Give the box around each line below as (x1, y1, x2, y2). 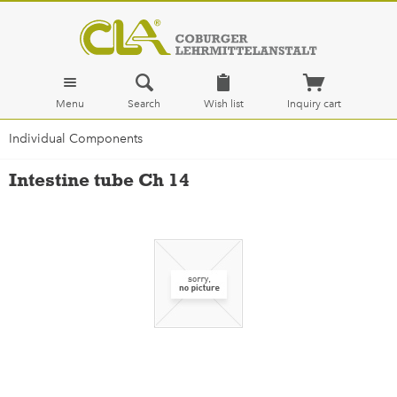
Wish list (203, 97, 244, 110)
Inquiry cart (286, 97, 341, 110)
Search (128, 97, 161, 110)
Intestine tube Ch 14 (9, 168, 190, 191)
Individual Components (9, 131, 143, 146)
